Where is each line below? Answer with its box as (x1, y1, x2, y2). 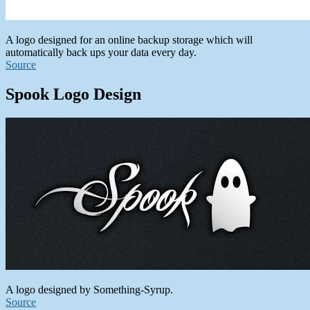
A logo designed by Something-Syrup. (6, 284, 173, 296)
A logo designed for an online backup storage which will (6, 34, 253, 46)
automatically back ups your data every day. (6, 46, 197, 59)
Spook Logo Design (6, 85, 141, 104)
